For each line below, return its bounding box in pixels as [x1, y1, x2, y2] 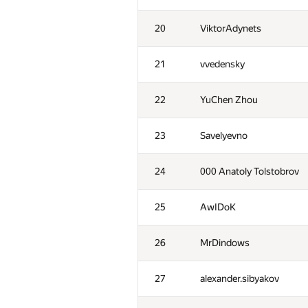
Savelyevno [200, 130, 247, 141]
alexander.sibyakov [200, 273, 279, 284]
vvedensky [200, 58, 245, 69]
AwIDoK [200, 201, 236, 212]
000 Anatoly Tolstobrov [200, 166, 299, 177]
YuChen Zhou [200, 94, 258, 105]
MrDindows [200, 237, 250, 248]
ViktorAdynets [200, 23, 261, 34]
